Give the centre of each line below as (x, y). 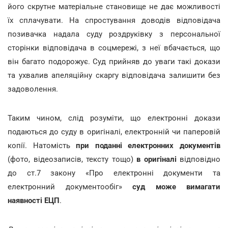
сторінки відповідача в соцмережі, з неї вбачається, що (114, 48)
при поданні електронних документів (148, 145)
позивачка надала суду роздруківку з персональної (114, 34)
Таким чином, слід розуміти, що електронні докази (114, 118)
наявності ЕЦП (34, 200)
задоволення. (33, 89)
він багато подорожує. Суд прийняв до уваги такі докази (114, 61)
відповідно (198, 159)
